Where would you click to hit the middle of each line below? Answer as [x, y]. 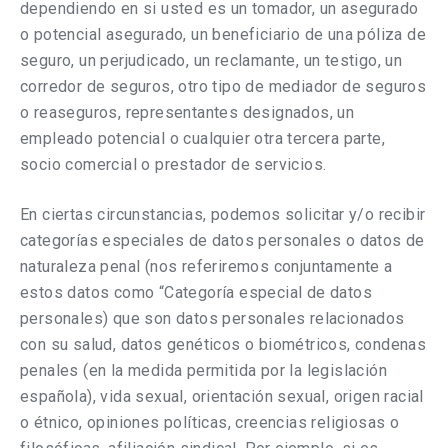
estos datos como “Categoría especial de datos [196, 292]
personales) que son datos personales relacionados [212, 318]
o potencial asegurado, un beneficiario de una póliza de [223, 34]
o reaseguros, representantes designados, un [187, 112]
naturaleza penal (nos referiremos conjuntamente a [206, 266]
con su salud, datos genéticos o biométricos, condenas [223, 344]
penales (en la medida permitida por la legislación [203, 370]
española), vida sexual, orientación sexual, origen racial [222, 396]
